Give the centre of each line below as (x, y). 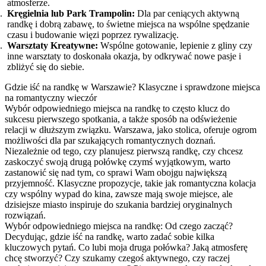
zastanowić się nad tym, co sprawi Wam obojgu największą (116, 172)
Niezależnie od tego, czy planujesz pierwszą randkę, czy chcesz (124, 151)
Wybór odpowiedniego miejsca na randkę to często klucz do (117, 108)
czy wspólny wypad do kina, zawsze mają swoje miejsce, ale (119, 194)
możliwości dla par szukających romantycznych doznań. (110, 140)
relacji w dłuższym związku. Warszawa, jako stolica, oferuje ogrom (131, 129)
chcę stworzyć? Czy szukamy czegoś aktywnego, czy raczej (117, 258)
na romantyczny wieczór (51, 97)
